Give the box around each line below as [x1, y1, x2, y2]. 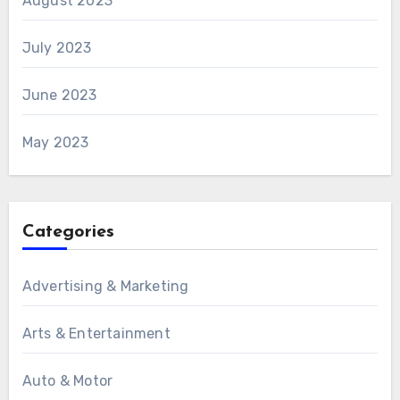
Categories [21, 223, 114, 242]
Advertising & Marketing [21, 278, 189, 296]
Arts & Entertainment [21, 325, 171, 343]
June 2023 [21, 87, 97, 104]
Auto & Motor [21, 372, 113, 390]
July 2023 [21, 39, 92, 57]
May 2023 [21, 134, 89, 152]
